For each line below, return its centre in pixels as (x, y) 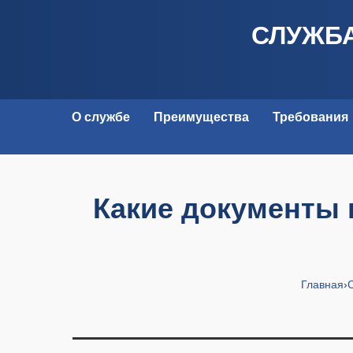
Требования (310, 117)
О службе (100, 117)
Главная (322, 284)
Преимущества (201, 117)
